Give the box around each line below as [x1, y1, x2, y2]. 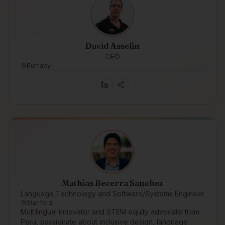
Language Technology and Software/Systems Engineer [21, 189, 204, 198]
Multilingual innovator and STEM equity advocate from [21, 207, 199, 216]
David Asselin [85, 41, 140, 51]
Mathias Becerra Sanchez [62, 178, 163, 188]
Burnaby [27, 62, 51, 69]
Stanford [27, 199, 52, 206]
